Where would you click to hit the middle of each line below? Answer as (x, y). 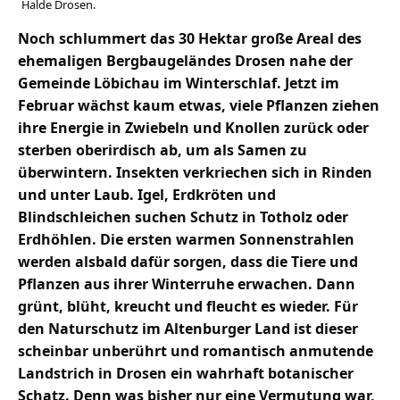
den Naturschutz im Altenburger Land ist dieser (188, 329)
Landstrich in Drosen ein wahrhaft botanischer (186, 374)
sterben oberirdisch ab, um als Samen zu (162, 150)
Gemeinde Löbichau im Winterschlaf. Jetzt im (179, 83)
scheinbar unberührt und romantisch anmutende (196, 351)
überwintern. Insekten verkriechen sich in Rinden (195, 173)
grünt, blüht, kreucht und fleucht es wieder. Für (188, 307)
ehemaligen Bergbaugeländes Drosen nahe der (185, 61)
